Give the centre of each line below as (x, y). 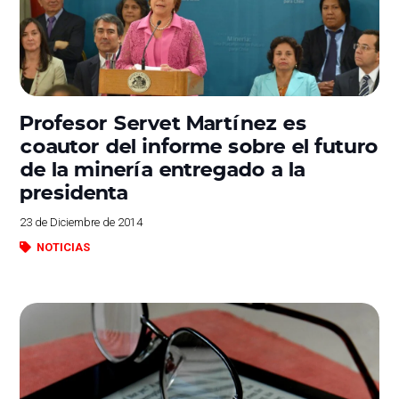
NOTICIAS (63, 247)
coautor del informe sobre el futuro (199, 144)
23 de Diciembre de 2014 (81, 222)
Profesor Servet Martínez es (163, 121)
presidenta (74, 191)
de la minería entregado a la (163, 167)
